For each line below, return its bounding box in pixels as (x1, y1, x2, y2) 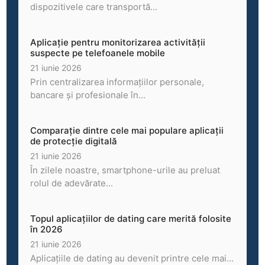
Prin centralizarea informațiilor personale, (30, 76, 205, 88)
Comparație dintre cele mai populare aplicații (30, 125, 224, 137)
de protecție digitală (30, 135, 118, 147)
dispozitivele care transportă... (30, 1, 158, 13)
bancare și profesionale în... (30, 89, 146, 101)
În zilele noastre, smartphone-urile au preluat (30, 164, 221, 176)
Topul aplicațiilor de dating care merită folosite (30, 213, 232, 225)
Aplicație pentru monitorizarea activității (30, 37, 206, 49)
